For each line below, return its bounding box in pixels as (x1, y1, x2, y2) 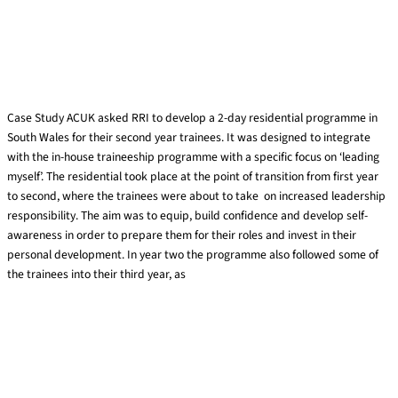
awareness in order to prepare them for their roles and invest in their (7, 227, 356, 244)
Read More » (7, 297, 70, 314)
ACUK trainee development (7, 75, 167, 95)
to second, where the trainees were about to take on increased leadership (7, 187, 386, 205)
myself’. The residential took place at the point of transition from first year (7, 168, 378, 186)
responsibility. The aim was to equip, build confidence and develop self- (7, 207, 368, 225)
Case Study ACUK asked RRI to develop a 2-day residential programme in (7, 109, 378, 127)
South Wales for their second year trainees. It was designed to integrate (7, 129, 370, 147)
